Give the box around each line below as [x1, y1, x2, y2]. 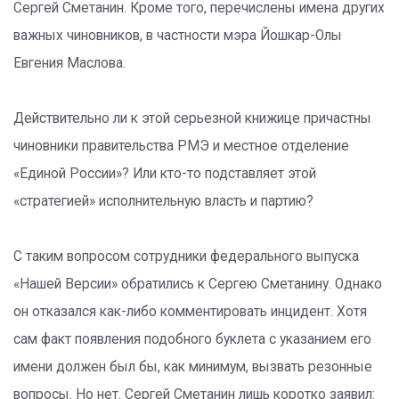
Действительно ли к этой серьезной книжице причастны [13, 110, 371, 126]
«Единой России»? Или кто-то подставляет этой [13, 166, 316, 182]
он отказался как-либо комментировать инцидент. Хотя [13, 304, 367, 320]
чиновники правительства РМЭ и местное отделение [13, 138, 349, 154]
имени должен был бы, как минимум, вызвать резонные [13, 359, 372, 375]
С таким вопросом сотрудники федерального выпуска [13, 248, 359, 265]
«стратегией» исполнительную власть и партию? [13, 193, 313, 209]
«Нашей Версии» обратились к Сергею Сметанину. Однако [13, 276, 382, 292]
